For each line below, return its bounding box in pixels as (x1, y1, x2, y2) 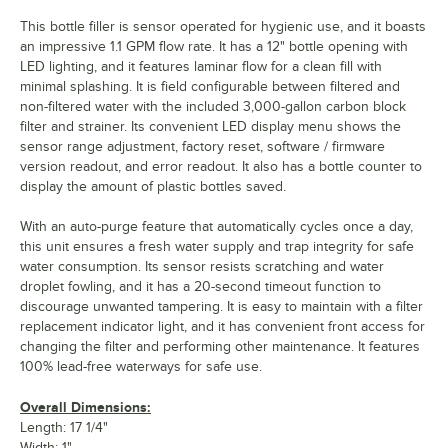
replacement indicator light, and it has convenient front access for (20, 319, 425, 335)
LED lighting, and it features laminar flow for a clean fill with (20, 59, 382, 75)
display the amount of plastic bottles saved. (20, 179, 286, 195)
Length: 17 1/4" (20, 420, 108, 436)
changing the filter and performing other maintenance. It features (20, 339, 420, 355)
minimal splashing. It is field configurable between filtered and (20, 79, 400, 95)
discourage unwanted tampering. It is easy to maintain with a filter (20, 299, 423, 315)
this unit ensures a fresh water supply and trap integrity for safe (20, 239, 414, 255)
